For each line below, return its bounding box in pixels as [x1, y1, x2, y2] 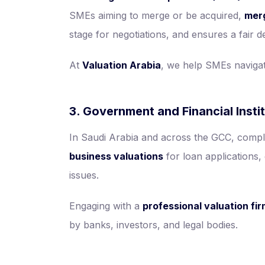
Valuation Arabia [82, 59, 161, 71]
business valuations [69, 150, 163, 162]
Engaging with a [69, 200, 143, 212]
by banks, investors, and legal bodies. [69, 219, 238, 231]
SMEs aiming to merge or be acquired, [69, 9, 244, 21]
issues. [69, 169, 99, 181]
